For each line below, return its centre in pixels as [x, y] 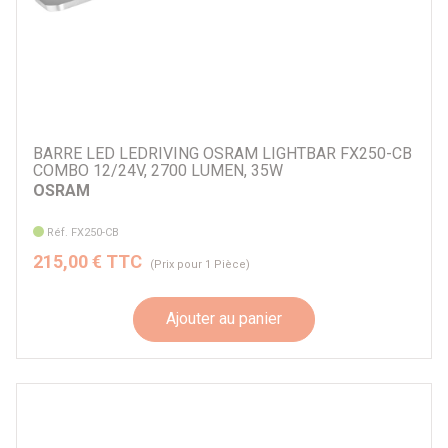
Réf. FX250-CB [83, 232]
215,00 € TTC [87, 261]
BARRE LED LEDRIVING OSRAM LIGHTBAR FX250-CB [222, 154]
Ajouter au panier [224, 319]
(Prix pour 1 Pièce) [200, 264]
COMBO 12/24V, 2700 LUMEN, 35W [158, 171]
